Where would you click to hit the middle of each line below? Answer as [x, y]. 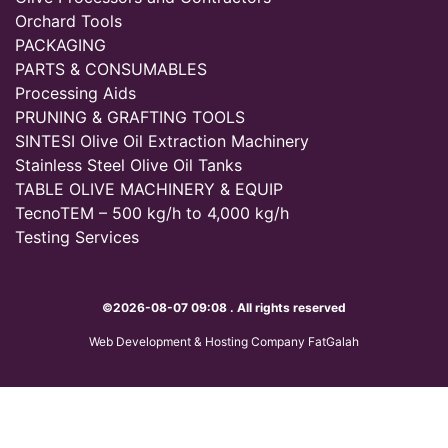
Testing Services [77, 237]
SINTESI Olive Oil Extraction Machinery [162, 141]
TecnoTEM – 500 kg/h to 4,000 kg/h [152, 213]
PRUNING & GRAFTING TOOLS [130, 117]
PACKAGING [60, 45]
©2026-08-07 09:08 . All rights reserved [224, 307]
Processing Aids [75, 93]
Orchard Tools [68, 21]
